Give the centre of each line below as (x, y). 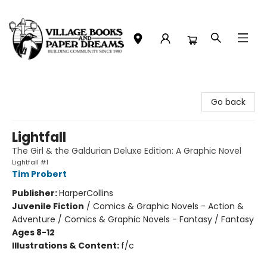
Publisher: (35, 193)
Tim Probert (39, 174)
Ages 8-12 (33, 232)
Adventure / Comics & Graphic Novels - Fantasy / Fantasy (133, 219)
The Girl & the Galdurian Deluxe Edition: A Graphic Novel (127, 151)
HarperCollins (86, 193)
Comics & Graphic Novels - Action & (168, 206)
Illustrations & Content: (66, 246)
